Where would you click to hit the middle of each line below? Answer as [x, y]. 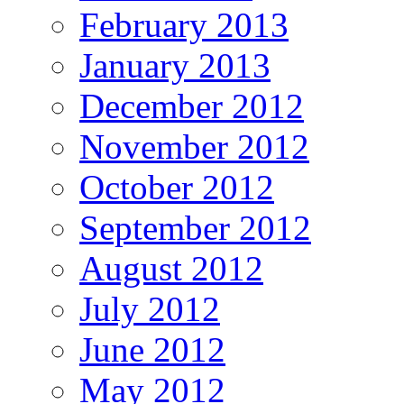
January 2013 [175, 66]
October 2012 [177, 188]
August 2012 [171, 269]
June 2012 [152, 350]
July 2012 [150, 309]
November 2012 [194, 147]
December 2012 [192, 106]
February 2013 [184, 25]
